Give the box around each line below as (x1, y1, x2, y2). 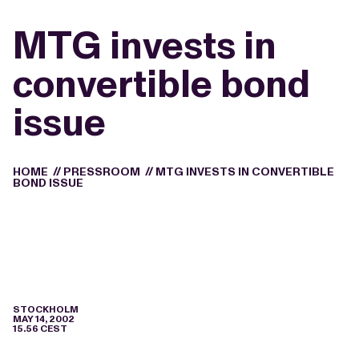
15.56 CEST (13, 323, 67, 334)
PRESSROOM (63, 165, 140, 179)
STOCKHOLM (13, 304, 79, 315)
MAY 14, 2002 (13, 313, 75, 325)
